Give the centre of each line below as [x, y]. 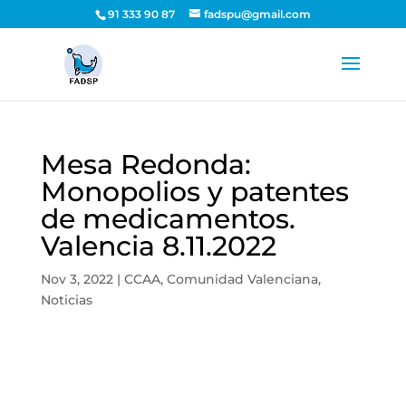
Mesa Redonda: [145, 164]
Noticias [66, 300]
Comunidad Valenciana [242, 279]
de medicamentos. [168, 219]
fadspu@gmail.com [257, 14]
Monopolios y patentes [194, 192]
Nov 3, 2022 [77, 279]
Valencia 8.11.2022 [158, 246]
